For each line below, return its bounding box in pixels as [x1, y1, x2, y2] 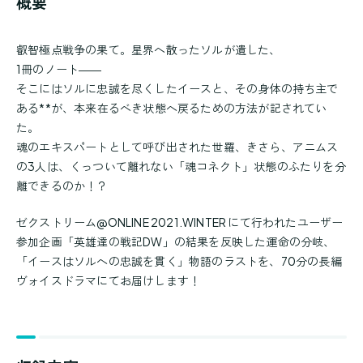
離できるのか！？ [16, 178, 109, 193]
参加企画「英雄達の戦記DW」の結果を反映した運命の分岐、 [16, 234, 335, 249]
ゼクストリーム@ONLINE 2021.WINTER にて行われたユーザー [16, 215, 344, 229]
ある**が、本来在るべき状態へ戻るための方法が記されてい [16, 100, 327, 115]
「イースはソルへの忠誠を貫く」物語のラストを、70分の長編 [16, 254, 342, 268]
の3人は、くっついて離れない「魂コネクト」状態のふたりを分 [16, 159, 346, 173]
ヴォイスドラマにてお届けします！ [16, 273, 201, 288]
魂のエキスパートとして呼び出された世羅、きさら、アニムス [16, 139, 339, 154]
